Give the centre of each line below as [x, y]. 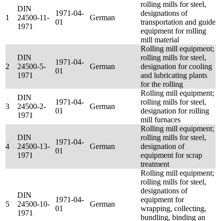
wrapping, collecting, [173, 208]
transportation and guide [178, 22]
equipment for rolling [173, 31]
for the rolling [162, 84]
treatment [155, 164]
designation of [163, 146]
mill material [160, 40]
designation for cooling [176, 66]
